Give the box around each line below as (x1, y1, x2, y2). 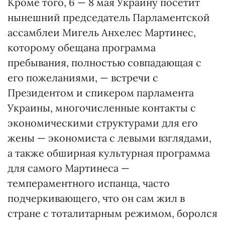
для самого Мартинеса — (8, 162, 130, 174)
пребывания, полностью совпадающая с (8, 56, 201, 69)
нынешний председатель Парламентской (8, 11, 210, 24)
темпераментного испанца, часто (8, 177, 170, 189)
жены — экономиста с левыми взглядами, (8, 132, 211, 144)
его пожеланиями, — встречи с (8, 71, 158, 84)
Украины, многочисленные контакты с (8, 101, 196, 114)
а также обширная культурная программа (8, 147, 210, 159)
